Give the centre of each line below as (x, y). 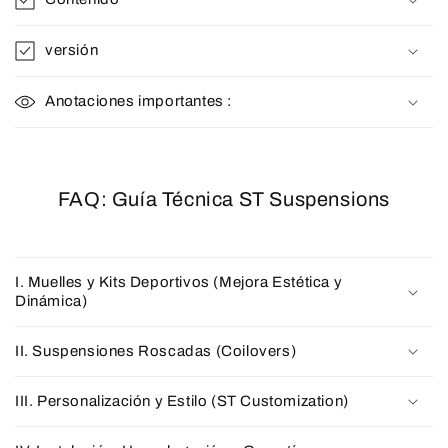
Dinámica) (51, 300)
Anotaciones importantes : (138, 100)
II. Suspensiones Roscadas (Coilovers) (156, 350)
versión (72, 49)
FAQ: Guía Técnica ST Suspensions (224, 198)
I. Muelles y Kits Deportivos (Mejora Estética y (179, 281)
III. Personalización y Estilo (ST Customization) (182, 400)
